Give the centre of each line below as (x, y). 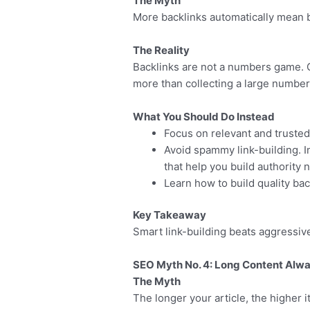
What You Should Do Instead (204, 116)
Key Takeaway (170, 215)
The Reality (162, 50)
